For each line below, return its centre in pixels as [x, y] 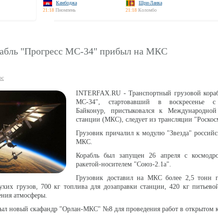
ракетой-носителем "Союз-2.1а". [124, 164]
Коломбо [147, 10]
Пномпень [66, 10]
